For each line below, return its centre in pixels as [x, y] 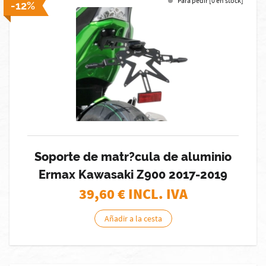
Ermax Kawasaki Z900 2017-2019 [133, 175]
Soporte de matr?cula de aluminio [133, 157]
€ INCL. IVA [152, 194]
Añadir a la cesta [133, 218]
